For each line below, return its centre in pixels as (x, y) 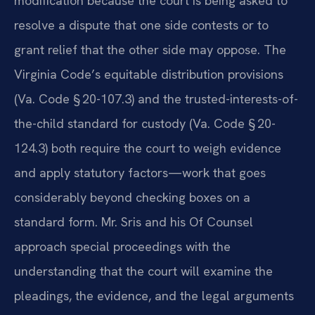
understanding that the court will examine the (143, 271)
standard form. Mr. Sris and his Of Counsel (134, 222)
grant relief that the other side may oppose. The (150, 50)
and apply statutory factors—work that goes (140, 173)
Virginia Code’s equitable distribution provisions (149, 75)
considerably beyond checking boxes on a (132, 198)
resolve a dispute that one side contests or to (141, 25)
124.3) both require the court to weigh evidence (148, 148)
